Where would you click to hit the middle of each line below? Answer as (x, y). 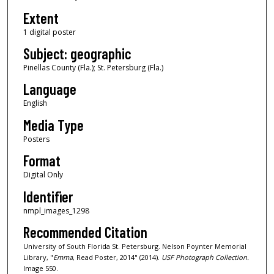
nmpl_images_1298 (56, 210)
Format (42, 161)
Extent (41, 18)
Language (50, 89)
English (35, 103)
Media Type (53, 125)
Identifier (48, 196)
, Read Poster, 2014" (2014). (117, 257)
